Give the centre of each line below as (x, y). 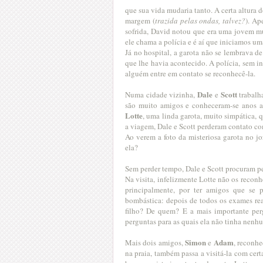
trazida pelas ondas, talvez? (200, 20)
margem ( (140, 20)
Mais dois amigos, (155, 242)
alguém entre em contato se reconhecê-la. (190, 73)
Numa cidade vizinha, (161, 94)
